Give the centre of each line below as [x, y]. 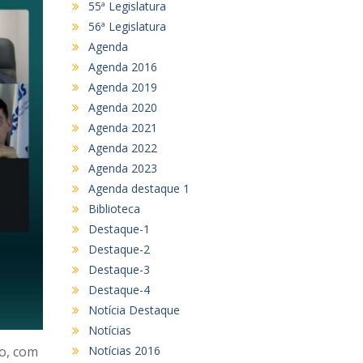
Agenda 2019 [122, 87]
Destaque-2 [119, 249]
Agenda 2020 [122, 107]
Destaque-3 [119, 269]
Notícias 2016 [124, 350]
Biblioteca [114, 208]
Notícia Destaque [134, 310]
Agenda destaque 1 [139, 188]
